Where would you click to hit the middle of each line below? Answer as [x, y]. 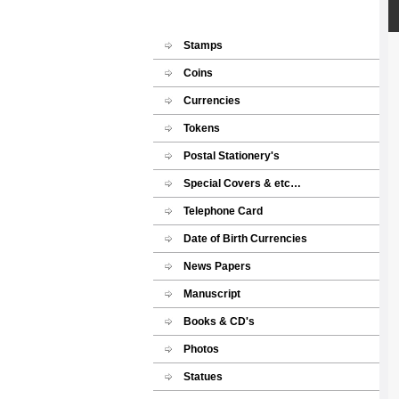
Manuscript [212, 294]
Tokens [202, 128]
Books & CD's [219, 322]
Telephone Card [223, 211]
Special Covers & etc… [242, 183]
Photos [201, 349]
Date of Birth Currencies [245, 239]
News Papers [217, 266]
